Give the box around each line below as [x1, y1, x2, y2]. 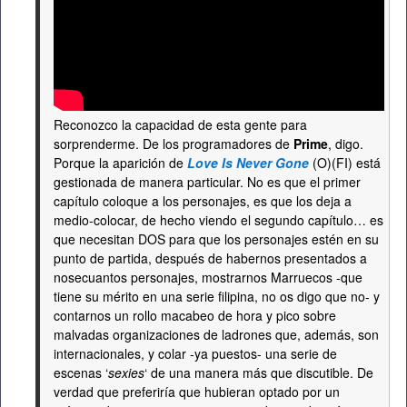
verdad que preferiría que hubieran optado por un [54, 382, 340, 401]
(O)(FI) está [309, 154, 381, 172]
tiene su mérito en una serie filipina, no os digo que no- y [54, 287, 380, 305]
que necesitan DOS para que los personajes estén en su [54, 230, 379, 248]
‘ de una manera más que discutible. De [144, 363, 373, 382]
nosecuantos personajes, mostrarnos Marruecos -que [54, 268, 362, 286]
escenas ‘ [54, 363, 108, 382]
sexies [108, 363, 144, 382]
